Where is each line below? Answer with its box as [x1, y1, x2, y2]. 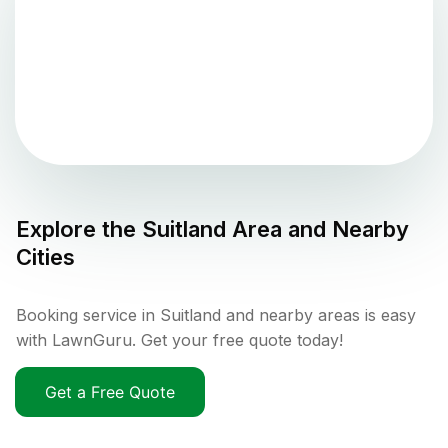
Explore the [16, 216, 142, 243]
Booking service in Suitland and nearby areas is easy [16, 305, 416, 326]
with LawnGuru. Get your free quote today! [16, 330, 343, 351]
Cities [16, 244, 75, 271]
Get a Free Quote [45, 382, 175, 403]
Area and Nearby [226, 216, 409, 243]
